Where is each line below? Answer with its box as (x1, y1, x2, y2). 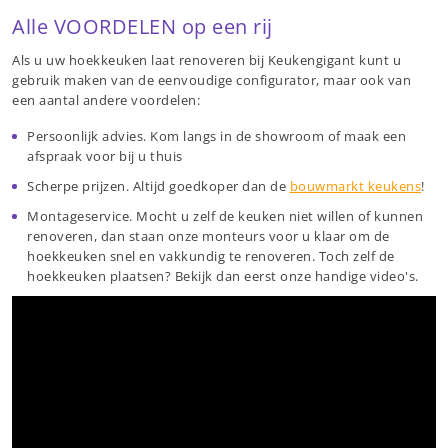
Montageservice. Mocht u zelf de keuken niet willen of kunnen (27, 206, 423, 225)
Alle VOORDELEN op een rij (12, 12, 273, 40)
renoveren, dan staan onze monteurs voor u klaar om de (27, 226, 390, 245)
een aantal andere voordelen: (12, 90, 200, 109)
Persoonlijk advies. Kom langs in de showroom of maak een (27, 126, 406, 145)
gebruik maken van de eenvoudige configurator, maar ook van (12, 70, 411, 89)
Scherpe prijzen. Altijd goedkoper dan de (27, 176, 290, 195)
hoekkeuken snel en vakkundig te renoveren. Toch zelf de (27, 246, 395, 265)
